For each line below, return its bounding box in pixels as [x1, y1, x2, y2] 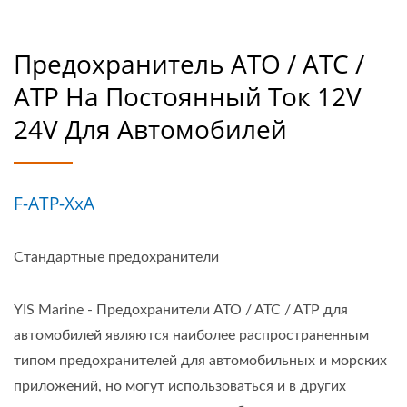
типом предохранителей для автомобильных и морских [14, 353, 387, 368]
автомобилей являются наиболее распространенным [14, 328, 369, 342]
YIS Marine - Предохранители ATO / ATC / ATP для [14, 303, 348, 317]
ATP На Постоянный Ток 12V [14, 79, 362, 114]
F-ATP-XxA [14, 192, 94, 215]
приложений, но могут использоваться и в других [14, 379, 346, 393]
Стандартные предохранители [14, 250, 219, 264]
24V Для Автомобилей [14, 112, 287, 146]
